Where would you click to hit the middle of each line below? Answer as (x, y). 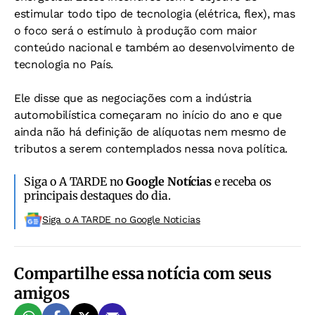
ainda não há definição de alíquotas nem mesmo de (150, 132)
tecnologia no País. (64, 64)
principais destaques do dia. (97, 195)
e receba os (241, 181)
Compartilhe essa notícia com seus (143, 274)
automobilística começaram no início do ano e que (148, 115)
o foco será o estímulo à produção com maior (136, 31)
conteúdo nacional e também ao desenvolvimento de (154, 47)
